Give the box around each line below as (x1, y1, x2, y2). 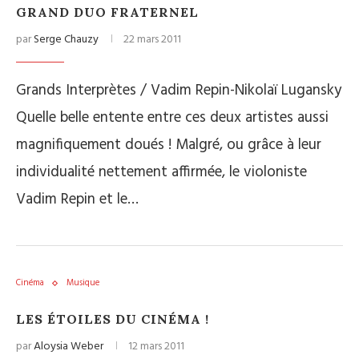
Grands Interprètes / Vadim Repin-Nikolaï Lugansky (16, 79, 341, 103)
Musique (67, 276, 99, 291)
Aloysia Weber (34, 337, 103, 357)
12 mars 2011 (128, 337, 184, 357)
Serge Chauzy (34, 30, 99, 50)
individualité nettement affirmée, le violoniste (16, 160, 307, 185)
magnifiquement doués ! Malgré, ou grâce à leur (16, 133, 321, 158)
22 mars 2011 (123, 30, 181, 50)
